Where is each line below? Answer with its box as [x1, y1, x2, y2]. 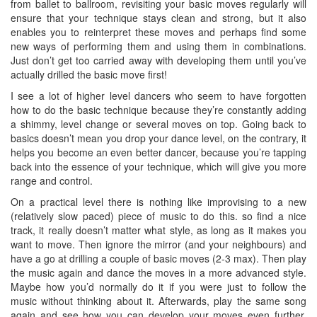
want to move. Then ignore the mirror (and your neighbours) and [11, 237, 306, 251]
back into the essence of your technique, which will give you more [11, 159, 306, 173]
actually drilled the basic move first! [11, 67, 167, 81]
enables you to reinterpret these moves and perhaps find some [11, 25, 306, 39]
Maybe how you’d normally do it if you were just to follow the [11, 279, 306, 294]
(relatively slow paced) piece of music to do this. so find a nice [11, 209, 306, 223]
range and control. [11, 173, 93, 188]
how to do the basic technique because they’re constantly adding [11, 103, 306, 117]
